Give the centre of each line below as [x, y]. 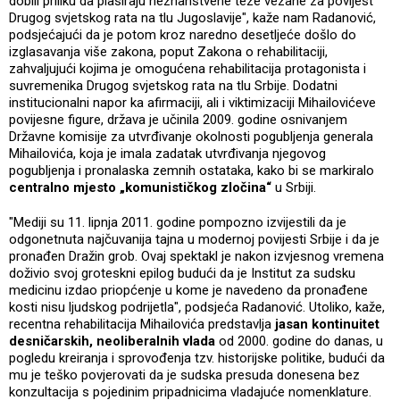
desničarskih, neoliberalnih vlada [114, 341]
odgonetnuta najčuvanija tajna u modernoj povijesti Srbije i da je [194, 239]
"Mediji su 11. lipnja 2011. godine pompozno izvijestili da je [178, 222]
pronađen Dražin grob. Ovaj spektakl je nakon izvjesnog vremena [196, 256]
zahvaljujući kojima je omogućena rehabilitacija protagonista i [187, 69]
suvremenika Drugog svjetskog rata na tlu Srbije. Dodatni [173, 86]
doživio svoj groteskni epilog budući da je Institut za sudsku [182, 273]
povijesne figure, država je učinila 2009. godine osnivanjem [178, 120]
